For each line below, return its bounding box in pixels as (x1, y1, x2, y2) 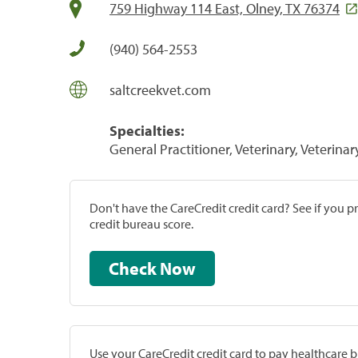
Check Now (160, 257, 196, 280)
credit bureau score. (89, 215, 193, 232)
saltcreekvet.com (109, 80, 211, 99)
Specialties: (109, 121, 185, 140)
